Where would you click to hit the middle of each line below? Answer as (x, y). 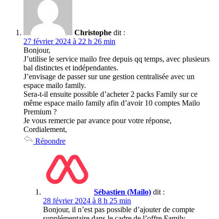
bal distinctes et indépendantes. (71, 67)
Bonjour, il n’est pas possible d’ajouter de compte (119, 209)
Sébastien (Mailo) (122, 192)
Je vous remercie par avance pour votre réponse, (98, 120)
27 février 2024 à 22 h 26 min (69, 41)
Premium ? (40, 111)
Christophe (93, 32)
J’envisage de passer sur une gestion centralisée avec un (109, 76)
